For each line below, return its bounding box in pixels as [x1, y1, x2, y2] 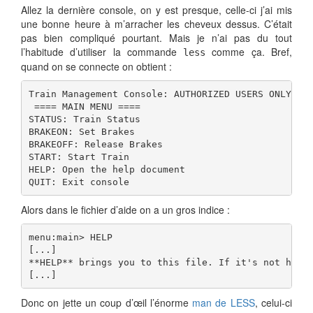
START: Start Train [28, 151, 129, 162]
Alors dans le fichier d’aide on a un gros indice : [21, 203, 230, 217]
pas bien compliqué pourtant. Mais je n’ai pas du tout [21, 31, 292, 45]
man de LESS [192, 296, 255, 310]
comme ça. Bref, [205, 45, 293, 59]
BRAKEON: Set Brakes [28, 126, 135, 137]
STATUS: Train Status [28, 113, 140, 124]
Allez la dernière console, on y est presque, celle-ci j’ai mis [21, 3, 292, 17]
